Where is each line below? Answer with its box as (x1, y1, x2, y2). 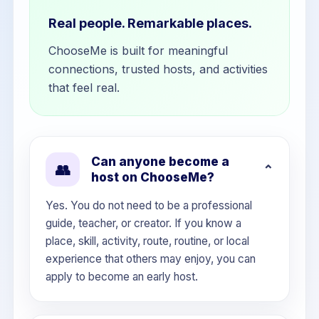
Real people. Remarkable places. (48, 16, 252, 31)
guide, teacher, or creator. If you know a (46, 216, 241, 230)
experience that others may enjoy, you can (46, 252, 256, 266)
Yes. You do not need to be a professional (46, 199, 252, 212)
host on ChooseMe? (91, 170, 214, 184)
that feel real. (48, 80, 120, 95)
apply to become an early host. (46, 270, 198, 283)
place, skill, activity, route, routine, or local (46, 234, 249, 248)
